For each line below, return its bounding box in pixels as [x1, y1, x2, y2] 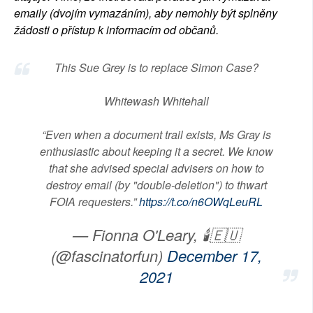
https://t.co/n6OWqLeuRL [139, 194, 263, 210]
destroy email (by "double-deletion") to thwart [45, 177, 267, 194]
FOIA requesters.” [50, 194, 139, 210]
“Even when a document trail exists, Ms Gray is [41, 126, 271, 143]
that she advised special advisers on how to [48, 160, 264, 177]
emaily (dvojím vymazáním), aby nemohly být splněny [14, 5, 277, 22]
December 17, [166, 245, 262, 267]
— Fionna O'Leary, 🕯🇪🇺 [72, 224, 240, 246]
